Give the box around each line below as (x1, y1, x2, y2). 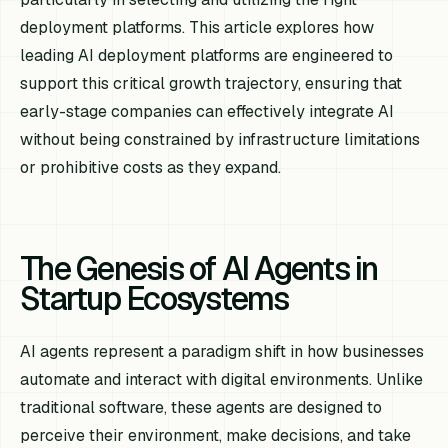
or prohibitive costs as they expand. (20, 156, 282, 178)
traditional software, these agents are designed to (20, 396, 383, 418)
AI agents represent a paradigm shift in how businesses (20, 340, 425, 362)
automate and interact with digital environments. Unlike (20, 368, 424, 390)
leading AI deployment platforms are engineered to (20, 44, 394, 66)
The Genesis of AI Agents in (20, 247, 378, 289)
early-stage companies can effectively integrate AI (20, 100, 395, 122)
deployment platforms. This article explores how (20, 16, 375, 38)
